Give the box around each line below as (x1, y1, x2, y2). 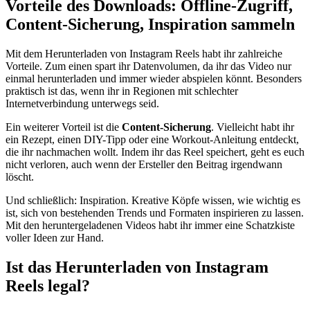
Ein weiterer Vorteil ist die (6, 120, 122, 133)
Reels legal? (6, 276, 90, 295)
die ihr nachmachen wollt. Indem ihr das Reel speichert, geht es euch (6, 145, 304, 158)
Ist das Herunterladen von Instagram (6, 257, 268, 276)
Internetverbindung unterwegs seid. (6, 97, 159, 109)
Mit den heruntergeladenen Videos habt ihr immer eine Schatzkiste (6, 219, 295, 231)
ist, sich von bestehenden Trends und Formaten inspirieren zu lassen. (6, 206, 304, 219)
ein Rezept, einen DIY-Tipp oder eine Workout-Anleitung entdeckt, (6, 133, 299, 145)
